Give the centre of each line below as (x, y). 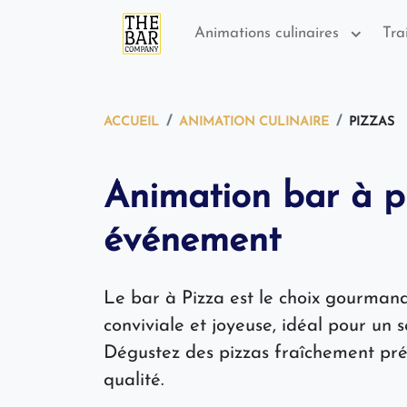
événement (192, 242)
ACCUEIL (131, 122)
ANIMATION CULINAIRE (254, 122)
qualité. (134, 381)
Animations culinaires (269, 33)
